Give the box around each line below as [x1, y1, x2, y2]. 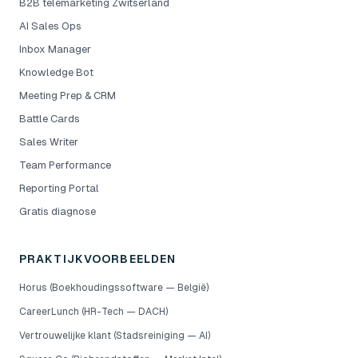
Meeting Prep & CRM [19, 89, 116, 101]
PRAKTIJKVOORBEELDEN [19, 253, 177, 265]
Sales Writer [19, 136, 78, 148]
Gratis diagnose [19, 205, 96, 217]
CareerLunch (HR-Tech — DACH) [19, 306, 168, 317]
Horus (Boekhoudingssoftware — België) [19, 282, 209, 293]
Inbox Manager [19, 43, 91, 55]
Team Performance [19, 159, 111, 171]
